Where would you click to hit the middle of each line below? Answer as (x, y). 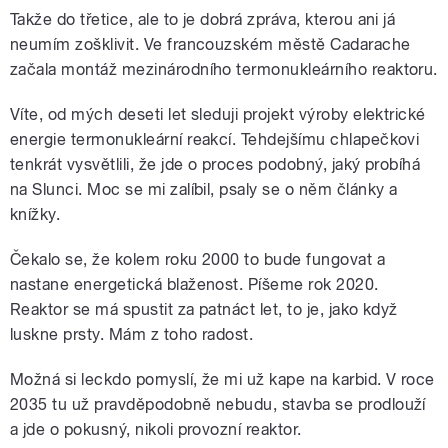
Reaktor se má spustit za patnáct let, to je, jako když (204, 310)
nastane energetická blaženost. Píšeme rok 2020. (194, 285)
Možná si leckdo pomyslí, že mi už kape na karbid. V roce (222, 380)
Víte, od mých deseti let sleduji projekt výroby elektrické (218, 115)
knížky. (35, 215)
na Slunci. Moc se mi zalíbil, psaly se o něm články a (204, 190)
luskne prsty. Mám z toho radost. (132, 335)
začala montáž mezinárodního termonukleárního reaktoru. (224, 70)
